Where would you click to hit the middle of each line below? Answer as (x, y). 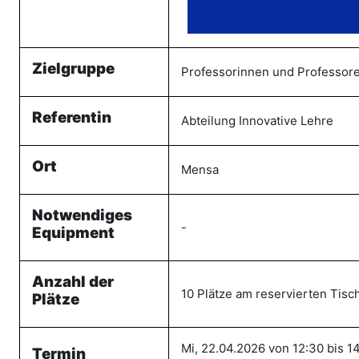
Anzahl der (73, 282)
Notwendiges (82, 215)
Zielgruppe (73, 69)
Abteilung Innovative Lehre (257, 121)
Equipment (73, 233)
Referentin (72, 117)
